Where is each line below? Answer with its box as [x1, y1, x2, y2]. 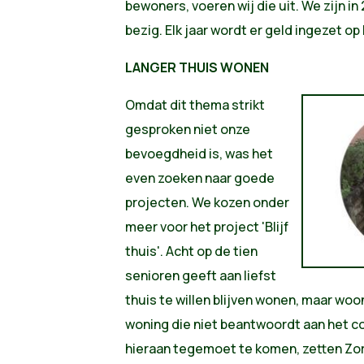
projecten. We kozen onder [124, 193, 289, 211]
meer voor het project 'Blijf [124, 217, 288, 236]
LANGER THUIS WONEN [124, 58, 269, 76]
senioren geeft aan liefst [124, 266, 276, 284]
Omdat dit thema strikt [124, 95, 265, 114]
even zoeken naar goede [124, 168, 275, 187]
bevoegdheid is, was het [124, 144, 273, 162]
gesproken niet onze [124, 119, 250, 138]
